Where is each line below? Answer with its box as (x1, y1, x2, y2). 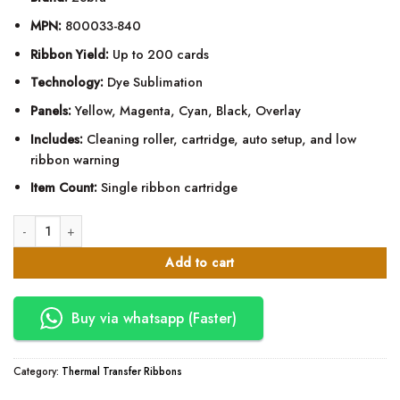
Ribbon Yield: (29, 45, 109, 63)
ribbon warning (29, 150, 120, 169)
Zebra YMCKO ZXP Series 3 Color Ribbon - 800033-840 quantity (13, 214, 358, 232)
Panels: (29, 101, 71, 120)
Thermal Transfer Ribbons (62, 364, 182, 379)
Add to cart (165, 254, 235, 272)
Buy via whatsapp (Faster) (71, 308, 237, 329)
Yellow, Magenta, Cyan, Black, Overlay (71, 101, 301, 120)
